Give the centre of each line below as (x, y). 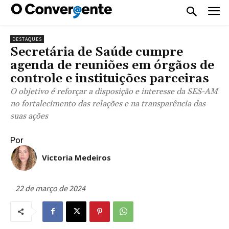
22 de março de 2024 (50, 188)
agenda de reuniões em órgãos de (112, 65)
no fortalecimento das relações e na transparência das (108, 104)
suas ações (29, 116)
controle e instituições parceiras (110, 78)
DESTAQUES (27, 39)
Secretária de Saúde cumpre (97, 52)
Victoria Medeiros (76, 157)
